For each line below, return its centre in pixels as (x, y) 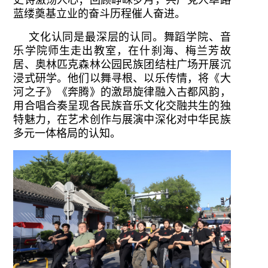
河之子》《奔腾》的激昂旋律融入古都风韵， (122, 92)
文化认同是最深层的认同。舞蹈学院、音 (130, 37)
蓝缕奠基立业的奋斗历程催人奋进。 (100, 14)
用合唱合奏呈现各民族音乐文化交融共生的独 (122, 106)
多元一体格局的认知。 (67, 133)
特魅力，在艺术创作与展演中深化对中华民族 (122, 120)
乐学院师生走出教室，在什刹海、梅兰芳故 (122, 51)
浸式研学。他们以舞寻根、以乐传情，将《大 (122, 78)
